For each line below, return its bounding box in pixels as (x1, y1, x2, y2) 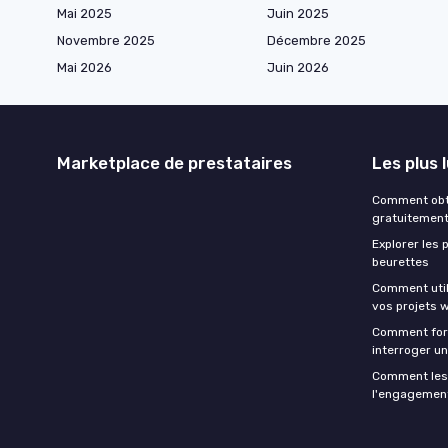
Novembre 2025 (57, 32, 155, 48)
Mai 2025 (57, 5, 112, 21)
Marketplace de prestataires (57, 152, 292, 173)
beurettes (372, 254, 429, 269)
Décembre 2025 (267, 32, 366, 48)
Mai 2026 (57, 59, 112, 75)
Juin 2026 (267, 59, 329, 75)
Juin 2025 (267, 5, 329, 21)
